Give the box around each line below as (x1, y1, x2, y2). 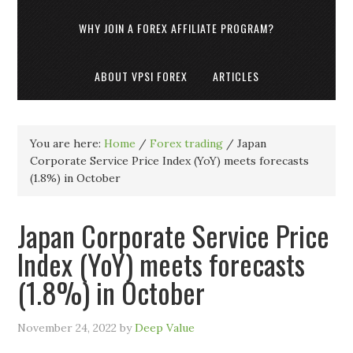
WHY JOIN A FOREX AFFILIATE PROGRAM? (79, 20, 274, 36)
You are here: (30, 136, 105, 150)
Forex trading (150, 136, 224, 150)
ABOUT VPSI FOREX (94, 68, 188, 84)
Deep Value (135, 321, 195, 335)
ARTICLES (212, 68, 259, 84)
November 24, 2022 (17, 321, 117, 335)
